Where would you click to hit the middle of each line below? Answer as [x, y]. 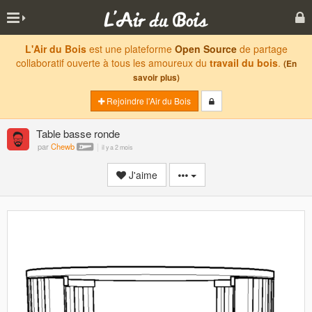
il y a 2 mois [117, 147]
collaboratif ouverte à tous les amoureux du [112, 63]
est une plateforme [130, 49]
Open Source [205, 49]
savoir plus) [156, 78]
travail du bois [243, 63]
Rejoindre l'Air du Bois [147, 101]
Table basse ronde [78, 133]
